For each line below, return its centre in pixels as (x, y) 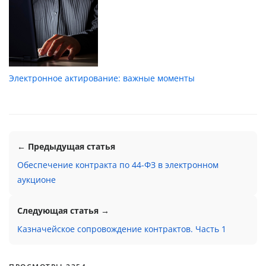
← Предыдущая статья (66, 146)
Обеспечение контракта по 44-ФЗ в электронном (118, 164)
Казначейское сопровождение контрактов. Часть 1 (122, 229)
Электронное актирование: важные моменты (102, 78)
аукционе (37, 179)
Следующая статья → (63, 210)
